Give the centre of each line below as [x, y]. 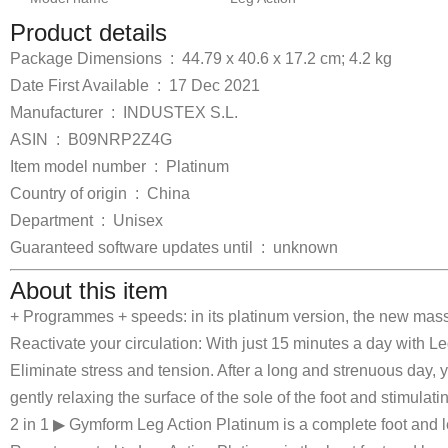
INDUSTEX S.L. [180, 112]
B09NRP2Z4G [120, 139]
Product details [88, 32]
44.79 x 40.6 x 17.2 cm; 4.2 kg [287, 58]
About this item [89, 290]
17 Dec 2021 [214, 85]
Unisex [138, 220]
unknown [305, 247]
